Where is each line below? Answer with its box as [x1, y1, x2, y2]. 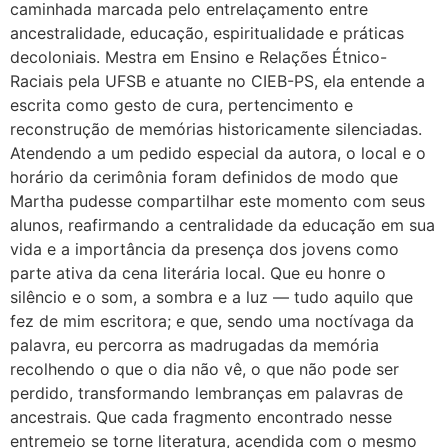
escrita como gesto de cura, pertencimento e [10, 94, 353, 115]
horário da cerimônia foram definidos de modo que [10, 166, 398, 187]
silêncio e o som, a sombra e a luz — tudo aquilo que [10, 286, 413, 307]
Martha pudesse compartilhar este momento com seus [10, 190, 425, 211]
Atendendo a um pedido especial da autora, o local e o [10, 142, 426, 163]
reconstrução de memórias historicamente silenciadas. [10, 118, 422, 139]
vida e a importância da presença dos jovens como [10, 238, 399, 259]
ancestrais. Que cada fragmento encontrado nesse [10, 406, 392, 427]
